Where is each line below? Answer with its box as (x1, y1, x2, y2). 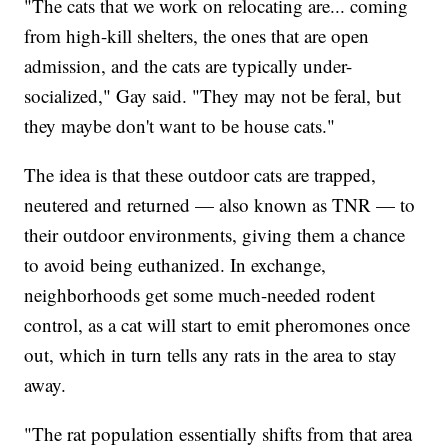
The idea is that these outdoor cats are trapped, (24, 161, 377, 187)
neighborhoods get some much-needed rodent (24, 281, 376, 307)
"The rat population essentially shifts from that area (24, 420, 413, 446)
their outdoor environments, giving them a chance (24, 221, 406, 247)
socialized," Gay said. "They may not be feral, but (24, 82, 402, 108)
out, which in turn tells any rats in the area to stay (24, 341, 398, 367)
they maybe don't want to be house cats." (24, 112, 336, 138)
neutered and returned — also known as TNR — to (24, 191, 416, 217)
